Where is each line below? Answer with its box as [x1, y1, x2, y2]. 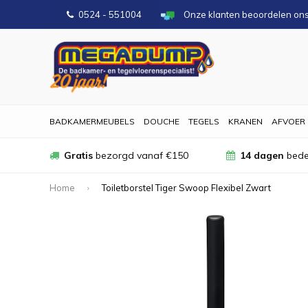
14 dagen [239, 149, 284, 162]
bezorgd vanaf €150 [93, 149, 188, 162]
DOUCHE [144, 116, 179, 126]
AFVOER [272, 116, 305, 126]
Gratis [64, 149, 93, 162]
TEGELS [188, 116, 219, 126]
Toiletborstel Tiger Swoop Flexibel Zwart [102, 181, 271, 193]
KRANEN [228, 116, 263, 126]
